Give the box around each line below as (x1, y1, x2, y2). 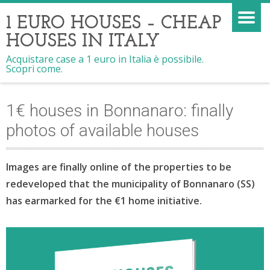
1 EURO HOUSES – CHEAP (6, 14, 222, 33)
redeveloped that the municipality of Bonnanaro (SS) (6, 177, 255, 190)
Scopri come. (6, 62, 63, 75)
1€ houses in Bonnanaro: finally (6, 101, 233, 121)
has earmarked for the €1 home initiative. (6, 194, 202, 207)
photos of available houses (6, 121, 199, 140)
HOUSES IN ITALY (6, 33, 160, 51)
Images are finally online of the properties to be (6, 160, 231, 174)
